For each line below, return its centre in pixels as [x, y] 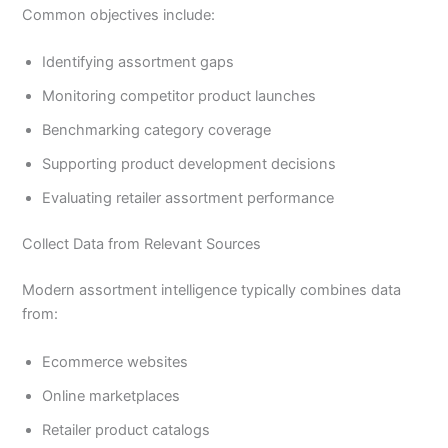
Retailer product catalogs [126, 429]
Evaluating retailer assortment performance [188, 198]
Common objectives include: [119, 15]
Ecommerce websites [115, 361]
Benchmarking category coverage [157, 130]
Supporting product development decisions [189, 164]
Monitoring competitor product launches [179, 96]
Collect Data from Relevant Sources [142, 244]
